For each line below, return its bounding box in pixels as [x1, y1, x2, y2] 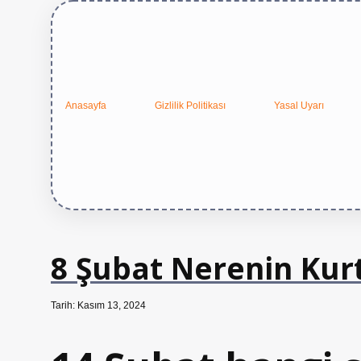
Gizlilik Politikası [155, 99, 226, 111]
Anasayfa [65, 99, 106, 111]
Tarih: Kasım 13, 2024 [51, 300, 146, 311]
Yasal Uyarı [274, 99, 324, 111]
